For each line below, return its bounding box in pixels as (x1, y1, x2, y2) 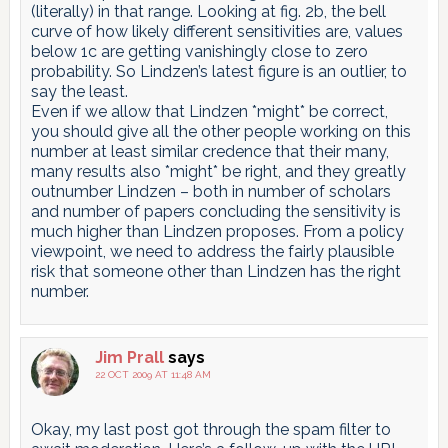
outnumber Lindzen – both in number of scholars (30, 181, 391, 201)
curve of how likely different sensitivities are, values (30, 21, 403, 41)
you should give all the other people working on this (30, 121, 411, 141)
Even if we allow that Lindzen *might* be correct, (30, 101, 388, 121)
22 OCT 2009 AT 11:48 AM (94, 368, 211, 380)
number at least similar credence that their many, (30, 141, 389, 161)
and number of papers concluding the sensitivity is (30, 201, 401, 221)
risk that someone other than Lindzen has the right (30, 261, 401, 281)
